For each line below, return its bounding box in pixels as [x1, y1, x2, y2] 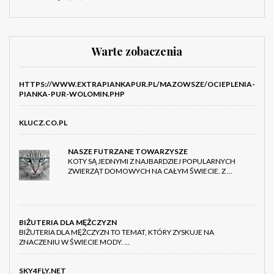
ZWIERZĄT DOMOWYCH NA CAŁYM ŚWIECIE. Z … [68, 166, 232, 176]
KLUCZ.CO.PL [19, 117, 67, 127]
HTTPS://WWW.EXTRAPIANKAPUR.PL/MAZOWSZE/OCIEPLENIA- [19, 79, 255, 89]
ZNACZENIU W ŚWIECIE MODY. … [19, 237, 130, 246]
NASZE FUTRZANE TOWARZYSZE [68, 146, 188, 156]
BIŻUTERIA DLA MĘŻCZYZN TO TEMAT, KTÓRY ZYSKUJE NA [19, 227, 214, 237]
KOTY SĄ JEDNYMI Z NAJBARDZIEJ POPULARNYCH [68, 156, 235, 166]
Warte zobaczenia [92, 43, 182, 59]
